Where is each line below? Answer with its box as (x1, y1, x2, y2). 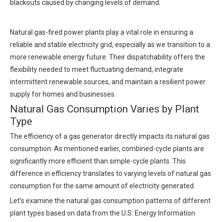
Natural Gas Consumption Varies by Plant (10, 103, 199, 115)
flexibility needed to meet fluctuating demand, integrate (10, 65, 183, 73)
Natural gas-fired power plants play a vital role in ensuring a (10, 28, 193, 36)
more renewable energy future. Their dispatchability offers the (10, 53, 205, 61)
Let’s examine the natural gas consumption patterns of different (10, 197, 211, 205)
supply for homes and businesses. (10, 90, 116, 98)
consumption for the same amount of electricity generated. (10, 182, 195, 190)
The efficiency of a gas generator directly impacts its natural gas (10, 132, 210, 140)
